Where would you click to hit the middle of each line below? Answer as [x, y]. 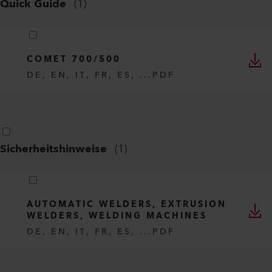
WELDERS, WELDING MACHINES [117, 216]
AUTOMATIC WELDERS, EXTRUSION [127, 205]
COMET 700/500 [74, 59]
